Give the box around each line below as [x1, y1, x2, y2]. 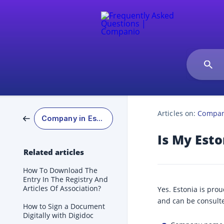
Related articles [23, 147, 84, 157]
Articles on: [157, 108, 196, 118]
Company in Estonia [96, 114, 103, 122]
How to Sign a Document [23, 202, 105, 211]
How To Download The [23, 166, 97, 175]
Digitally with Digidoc [23, 211, 93, 220]
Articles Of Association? [23, 184, 101, 193]
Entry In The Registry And [23, 175, 108, 184]
